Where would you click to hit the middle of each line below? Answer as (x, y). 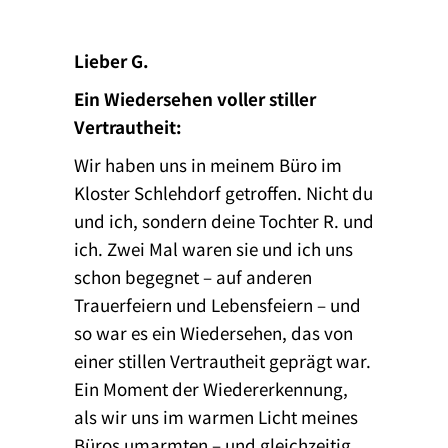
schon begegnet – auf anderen (193, 276)
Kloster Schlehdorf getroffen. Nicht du (223, 192)
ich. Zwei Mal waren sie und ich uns (213, 248)
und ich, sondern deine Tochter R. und (224, 220)
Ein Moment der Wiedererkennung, (211, 388)
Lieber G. (111, 60)
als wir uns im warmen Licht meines (216, 416)
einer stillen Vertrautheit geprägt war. (222, 360)
